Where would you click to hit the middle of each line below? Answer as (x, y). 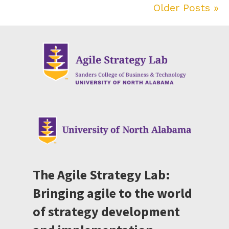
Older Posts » (186, 8)
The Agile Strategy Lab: (101, 174)
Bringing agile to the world (112, 193)
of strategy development (106, 211)
